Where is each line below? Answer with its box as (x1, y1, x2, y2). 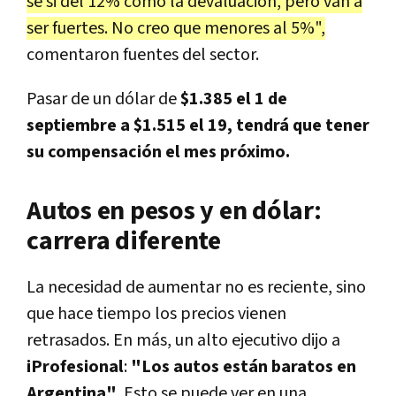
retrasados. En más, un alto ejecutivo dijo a (27, 328, 340, 352)
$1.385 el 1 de (180, 87, 287, 110)
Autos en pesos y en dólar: (27, 193, 322, 229)
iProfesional (27, 354, 124, 378)
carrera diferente (27, 223, 221, 259)
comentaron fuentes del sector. (27, 42, 263, 66)
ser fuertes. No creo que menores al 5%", (27, 16, 325, 40)
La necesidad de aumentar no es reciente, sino (27, 275, 366, 299)
